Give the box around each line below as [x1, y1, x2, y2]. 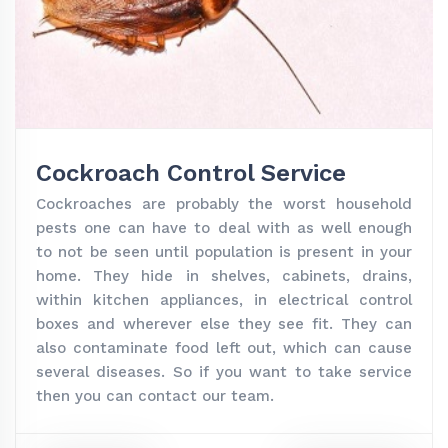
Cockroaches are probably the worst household [36, 195, 412, 214]
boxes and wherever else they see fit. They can [36, 315, 412, 334]
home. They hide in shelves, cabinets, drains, [36, 267, 412, 286]
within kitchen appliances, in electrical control [36, 291, 412, 310]
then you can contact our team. [36, 387, 274, 406]
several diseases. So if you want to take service [36, 363, 412, 382]
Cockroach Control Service [36, 159, 346, 188]
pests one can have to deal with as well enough [36, 219, 412, 238]
